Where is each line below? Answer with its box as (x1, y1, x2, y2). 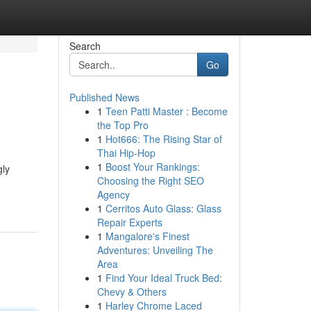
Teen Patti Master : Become (105, 104, 228, 118)
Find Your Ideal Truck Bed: (105, 271, 222, 285)
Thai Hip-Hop (96, 146, 155, 160)
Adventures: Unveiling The (96, 243, 213, 257)
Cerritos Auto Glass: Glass (105, 201, 221, 215)
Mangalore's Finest (105, 229, 190, 243)
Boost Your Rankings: (105, 160, 200, 174)
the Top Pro (96, 118, 149, 132)
